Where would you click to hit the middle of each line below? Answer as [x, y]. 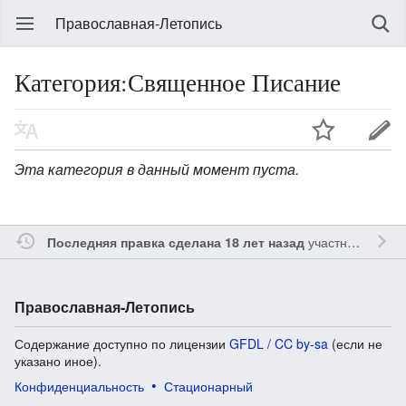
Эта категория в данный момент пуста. [157, 169]
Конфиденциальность [79, 386]
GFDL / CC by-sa [279, 343]
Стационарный [208, 386]
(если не [355, 343]
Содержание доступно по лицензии [122, 343]
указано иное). [58, 360]
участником [325, 241]
